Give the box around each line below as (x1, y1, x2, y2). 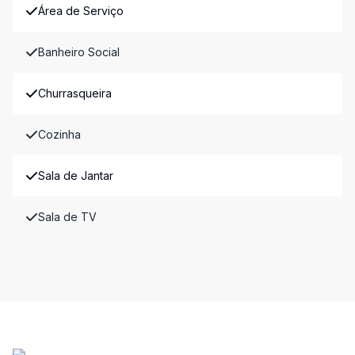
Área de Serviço (38, 4, 124, 17)
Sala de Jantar (38, 169, 113, 182)
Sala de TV (38, 210, 97, 223)
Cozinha (38, 128, 81, 141)
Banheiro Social (38, 45, 120, 59)
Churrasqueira (38, 86, 112, 100)
